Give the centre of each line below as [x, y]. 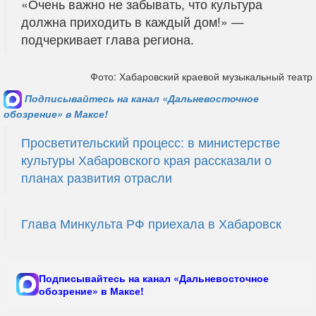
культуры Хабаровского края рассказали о [146, 160]
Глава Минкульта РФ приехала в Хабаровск [151, 223]
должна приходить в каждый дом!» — [133, 22]
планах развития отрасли [97, 177]
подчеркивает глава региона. [108, 39]
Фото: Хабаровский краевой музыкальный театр [201, 76]
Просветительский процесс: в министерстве [151, 142]
